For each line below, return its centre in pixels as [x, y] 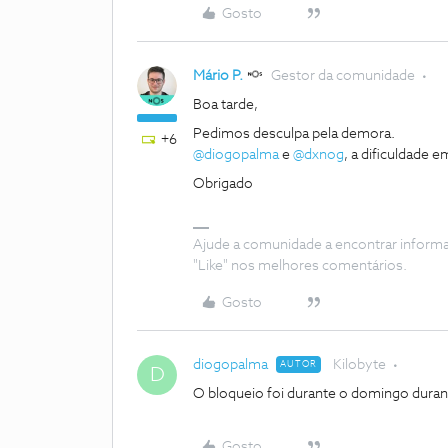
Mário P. [218, 76]
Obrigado [223, 184]
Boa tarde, [227, 105]
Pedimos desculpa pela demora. [295, 134]
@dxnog [318, 155]
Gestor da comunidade [343, 76]
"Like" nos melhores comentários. [300, 266]
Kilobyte [359, 365]
